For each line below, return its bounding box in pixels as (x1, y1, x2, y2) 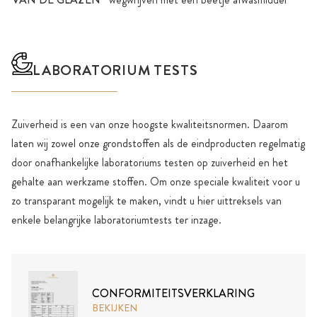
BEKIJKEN (92, 300, 137, 315)
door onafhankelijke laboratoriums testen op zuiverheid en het (11, 154, 288, 171)
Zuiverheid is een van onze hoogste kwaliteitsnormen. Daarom (11, 115, 288, 132)
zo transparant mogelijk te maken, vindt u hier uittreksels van (11, 192, 282, 209)
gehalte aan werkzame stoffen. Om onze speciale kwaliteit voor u (11, 173, 300, 190)
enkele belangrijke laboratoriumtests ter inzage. (11, 211, 221, 228)
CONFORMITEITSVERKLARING (92, 284, 255, 301)
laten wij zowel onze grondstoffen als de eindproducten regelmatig (11, 134, 305, 151)
